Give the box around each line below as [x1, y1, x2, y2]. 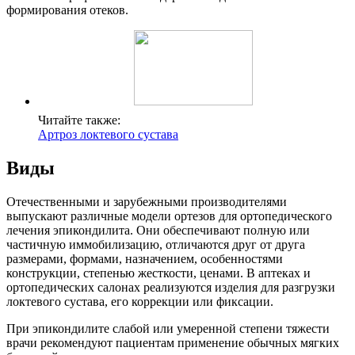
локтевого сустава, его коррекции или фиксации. [6, 295, 273, 309]
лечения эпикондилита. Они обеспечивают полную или [6, 223, 310, 238]
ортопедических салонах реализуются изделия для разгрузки [6, 281, 335, 295]
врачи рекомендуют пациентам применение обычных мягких [6, 336, 339, 350]
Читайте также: [38, 113, 120, 128]
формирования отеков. [6, 3, 128, 17]
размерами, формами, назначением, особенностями [6, 252, 283, 266]
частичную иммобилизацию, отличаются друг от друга [6, 238, 305, 252]
